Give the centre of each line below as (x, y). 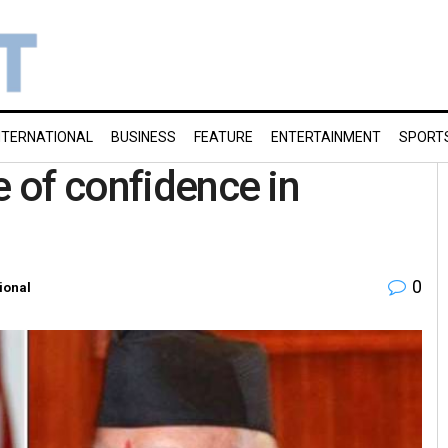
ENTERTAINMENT (326, 137)
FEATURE (223, 137)
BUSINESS (143, 137)
